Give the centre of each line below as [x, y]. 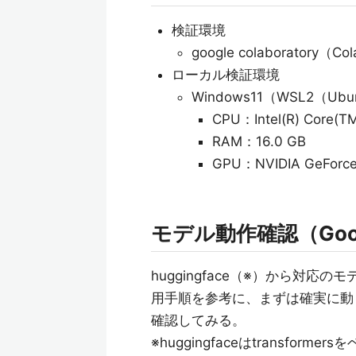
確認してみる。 [198, 320]
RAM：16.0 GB [259, 141]
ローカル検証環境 [225, 75]
